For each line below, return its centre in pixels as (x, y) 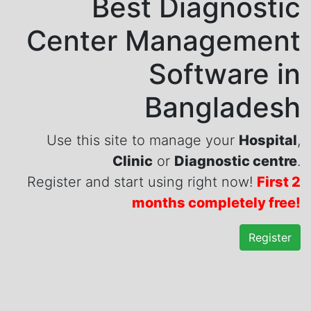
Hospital (268, 141)
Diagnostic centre (236, 161)
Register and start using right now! (142, 182)
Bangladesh (222, 108)
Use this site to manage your (143, 141)
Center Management (163, 41)
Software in (225, 74)
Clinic (133, 161)
